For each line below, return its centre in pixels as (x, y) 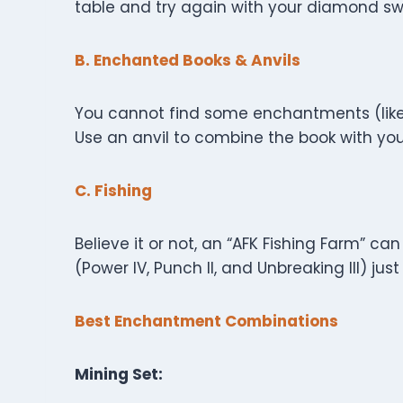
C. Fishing (113, 191)
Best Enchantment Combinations (206, 321)
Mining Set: (119, 374)
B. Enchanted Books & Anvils (188, 60)
